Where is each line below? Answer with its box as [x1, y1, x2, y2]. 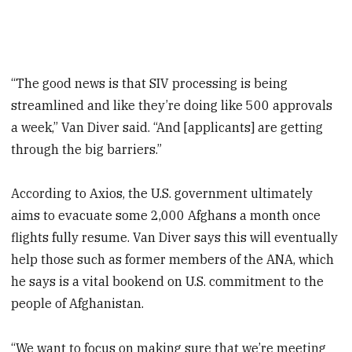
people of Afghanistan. [11, 295, 145, 312]
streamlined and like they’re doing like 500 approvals [11, 97, 333, 113]
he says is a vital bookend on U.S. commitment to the [11, 273, 324, 290]
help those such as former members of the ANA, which [11, 251, 335, 268]
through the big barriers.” [11, 141, 163, 157]
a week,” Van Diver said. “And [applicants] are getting [11, 119, 324, 135]
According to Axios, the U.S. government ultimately [11, 185, 313, 202]
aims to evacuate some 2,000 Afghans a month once [11, 207, 321, 224]
